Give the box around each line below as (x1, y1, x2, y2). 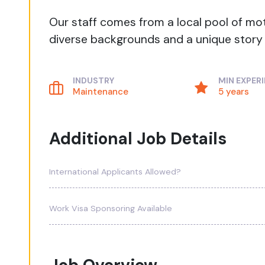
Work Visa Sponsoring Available (49, 203, 173, 214)
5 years (218, 86, 249, 98)
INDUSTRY (73, 75, 115, 86)
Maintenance (73, 86, 129, 98)
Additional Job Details (49, 128, 227, 150)
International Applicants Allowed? (49, 166, 182, 177)
